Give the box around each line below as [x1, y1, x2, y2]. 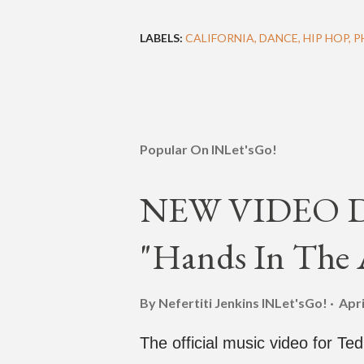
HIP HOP [303, 31, 349, 45]
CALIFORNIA [185, 31, 254, 45]
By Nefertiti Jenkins [140, 295, 262, 310]
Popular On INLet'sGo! [140, 141, 277, 157]
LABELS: [140, 31, 183, 45]
